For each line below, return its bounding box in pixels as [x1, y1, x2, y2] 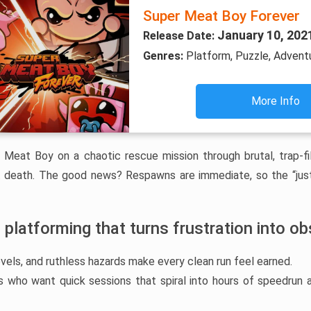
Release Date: [142, 29, 217, 42]
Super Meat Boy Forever [142, 8, 300, 24]
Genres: [142, 49, 186, 62]
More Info [251, 94, 301, 108]
